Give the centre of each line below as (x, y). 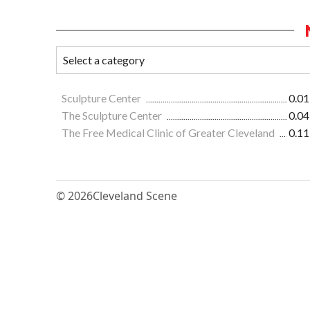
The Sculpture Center (113, 115)
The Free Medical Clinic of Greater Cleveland (169, 132)
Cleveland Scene (135, 195)
